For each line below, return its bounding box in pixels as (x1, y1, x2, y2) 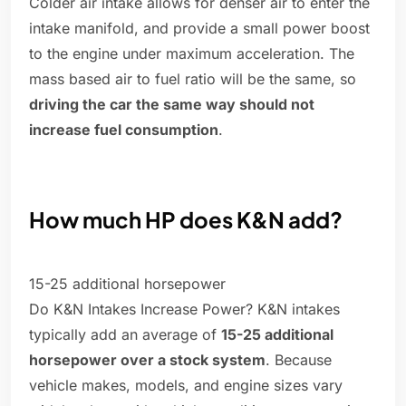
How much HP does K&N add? (29, 206, 343, 234)
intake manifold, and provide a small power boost (29, 19, 370, 38)
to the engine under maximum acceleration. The (29, 44, 354, 63)
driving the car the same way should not (29, 95, 314, 114)
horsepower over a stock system (29, 351, 266, 370)
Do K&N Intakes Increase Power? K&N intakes (29, 300, 340, 319)
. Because (266, 351, 332, 370)
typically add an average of (29, 325, 221, 344)
